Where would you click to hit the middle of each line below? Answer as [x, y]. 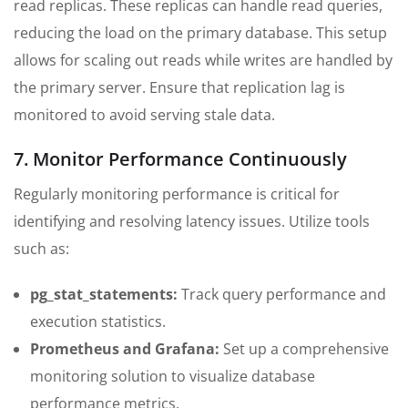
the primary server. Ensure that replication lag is [179, 88]
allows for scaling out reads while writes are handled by [203, 61]
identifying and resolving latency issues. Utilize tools [192, 222]
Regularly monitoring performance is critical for [177, 194]
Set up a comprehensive [304, 349]
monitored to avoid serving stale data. [144, 115]
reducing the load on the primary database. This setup [200, 33]
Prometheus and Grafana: [125, 349]
